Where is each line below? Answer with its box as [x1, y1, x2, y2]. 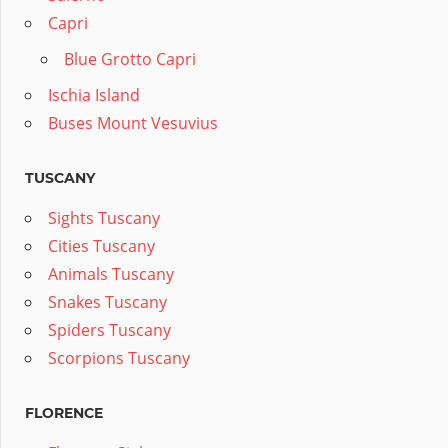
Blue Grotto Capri [64, 48, 196, 71]
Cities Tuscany [48, 235, 155, 258]
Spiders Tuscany [48, 319, 171, 342]
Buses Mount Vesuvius [48, 112, 218, 135]
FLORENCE [25, 404, 103, 423]
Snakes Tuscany [48, 291, 167, 314]
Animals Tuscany [48, 263, 174, 286]
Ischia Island [48, 84, 140, 107]
